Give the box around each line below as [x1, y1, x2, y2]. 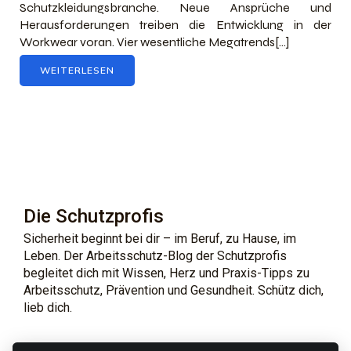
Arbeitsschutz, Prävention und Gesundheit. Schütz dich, [24, 282, 324, 298]
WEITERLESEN [40, 63, 114, 76]
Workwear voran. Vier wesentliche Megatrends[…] [20, 34, 289, 49]
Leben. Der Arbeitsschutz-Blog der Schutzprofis [24, 248, 287, 263]
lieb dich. [24, 299, 72, 315]
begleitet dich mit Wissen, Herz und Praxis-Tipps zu [24, 265, 309, 280]
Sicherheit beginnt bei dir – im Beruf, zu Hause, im [24, 230, 296, 246]
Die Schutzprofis [24, 204, 164, 227]
